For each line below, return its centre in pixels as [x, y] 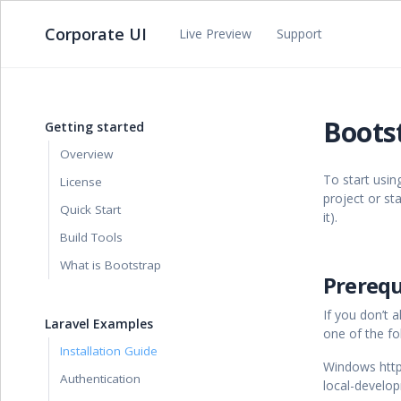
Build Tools [91, 237]
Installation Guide [109, 351]
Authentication [100, 379]
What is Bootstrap [111, 265]
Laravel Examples [99, 324]
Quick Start [90, 209]
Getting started [94, 127]
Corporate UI [96, 34]
